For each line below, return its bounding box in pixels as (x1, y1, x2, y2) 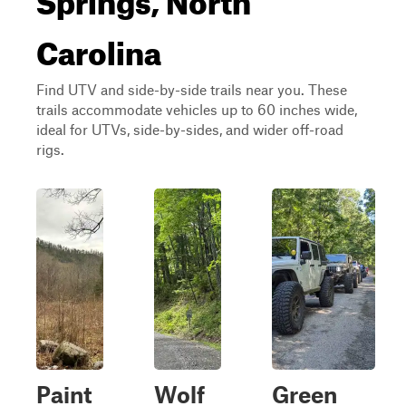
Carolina (36, 22, 161, 72)
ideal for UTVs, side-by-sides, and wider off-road (36, 121, 343, 138)
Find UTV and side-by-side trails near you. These (36, 81, 347, 98)
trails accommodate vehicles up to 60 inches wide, (36, 101, 357, 118)
